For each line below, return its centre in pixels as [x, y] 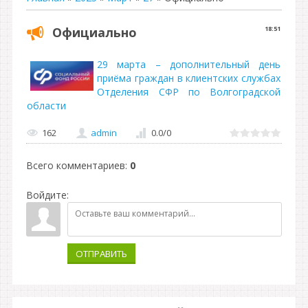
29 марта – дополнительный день [189, 64]
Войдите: [47, 195]
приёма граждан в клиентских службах [189, 78]
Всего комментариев [76, 165]
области [46, 106]
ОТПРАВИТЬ [101, 254]
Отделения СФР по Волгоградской [189, 92]
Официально [95, 32]
